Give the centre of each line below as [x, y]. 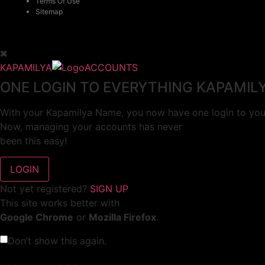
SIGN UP [109, 188]
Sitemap [49, 11]
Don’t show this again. [57, 240]
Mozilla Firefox [122, 217]
